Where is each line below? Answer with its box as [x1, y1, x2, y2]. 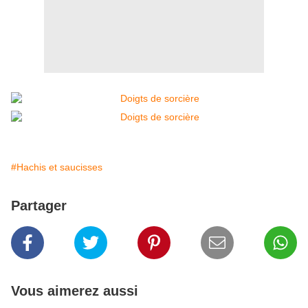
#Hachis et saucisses [11, 162, 102, 173]
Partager [11, 198, 67, 214]
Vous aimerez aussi [11, 283, 138, 299]
